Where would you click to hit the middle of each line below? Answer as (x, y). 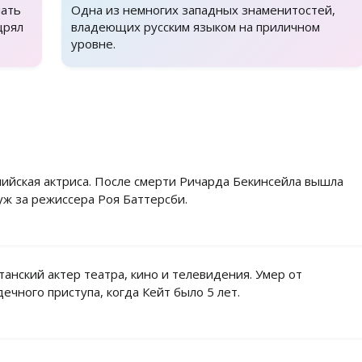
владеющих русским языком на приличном (196, 27)
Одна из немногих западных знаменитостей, (203, 10)
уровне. (93, 44)
